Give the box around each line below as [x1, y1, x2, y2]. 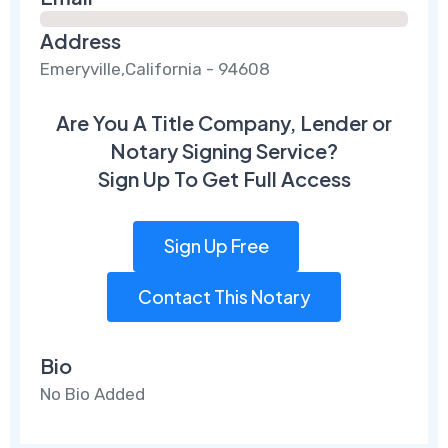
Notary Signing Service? [110, 137, 338, 163]
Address [40, 27, 122, 53]
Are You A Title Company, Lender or [56, 109, 392, 135]
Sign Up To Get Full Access [97, 165, 351, 191]
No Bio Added [40, 384, 146, 405]
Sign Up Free [163, 234, 269, 258]
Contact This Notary [137, 284, 311, 308]
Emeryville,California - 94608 [40, 58, 271, 79]
